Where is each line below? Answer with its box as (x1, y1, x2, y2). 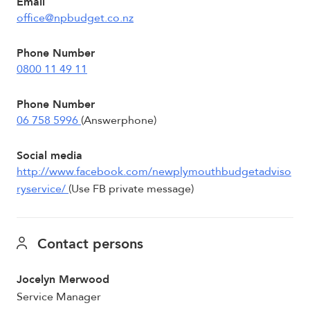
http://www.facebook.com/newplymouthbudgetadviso (17, 164, 291, 179)
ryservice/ (17, 181, 69, 197)
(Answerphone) (81, 113, 156, 128)
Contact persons (33, 235, 143, 253)
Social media (17, 148, 82, 163)
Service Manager (17, 289, 101, 304)
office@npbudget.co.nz (17, 10, 134, 26)
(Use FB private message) (69, 181, 194, 197)
